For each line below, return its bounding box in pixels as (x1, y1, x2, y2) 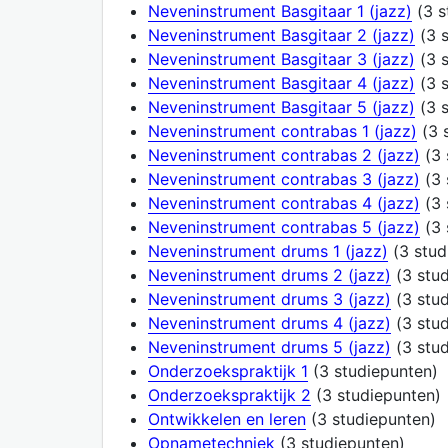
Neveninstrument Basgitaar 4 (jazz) (148, 72, 415, 93)
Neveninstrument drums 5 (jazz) (148, 336, 391, 357)
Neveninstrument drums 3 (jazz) (148, 288, 391, 309)
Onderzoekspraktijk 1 (148, 360, 308, 381)
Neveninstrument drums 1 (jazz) (148, 240, 388, 261)
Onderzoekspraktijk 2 (148, 384, 311, 405)
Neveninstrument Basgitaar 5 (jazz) (148, 96, 415, 117)
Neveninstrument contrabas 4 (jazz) (148, 192, 420, 213)
